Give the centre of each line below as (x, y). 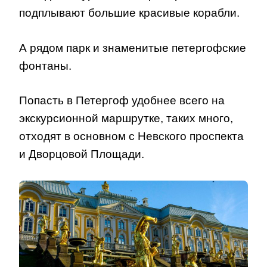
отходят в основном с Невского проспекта (131, 136)
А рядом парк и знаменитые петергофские (133, 48)
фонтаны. (45, 66)
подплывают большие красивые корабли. (129, 13)
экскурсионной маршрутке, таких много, (126, 119)
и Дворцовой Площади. (82, 154)
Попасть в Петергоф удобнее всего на (122, 101)
